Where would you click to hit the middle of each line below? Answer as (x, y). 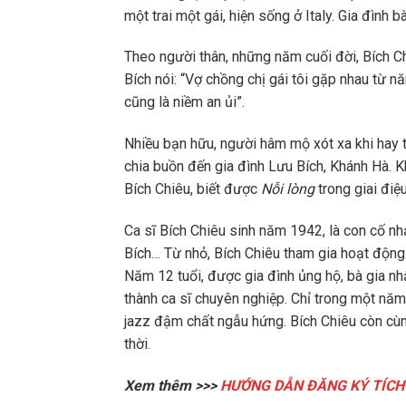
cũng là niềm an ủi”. (184, 102)
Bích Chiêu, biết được (193, 189)
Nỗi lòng (288, 189)
